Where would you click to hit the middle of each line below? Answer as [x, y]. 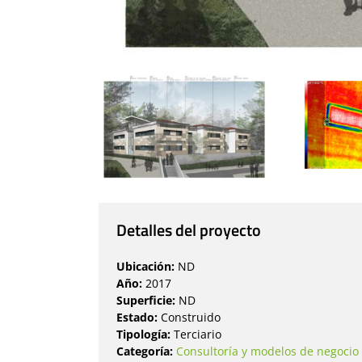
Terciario [196, 335]
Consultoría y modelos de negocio [267, 351]
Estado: [137, 318]
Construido [189, 318]
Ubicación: [145, 267]
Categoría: [146, 351]
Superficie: [147, 301]
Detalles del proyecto [188, 230]
